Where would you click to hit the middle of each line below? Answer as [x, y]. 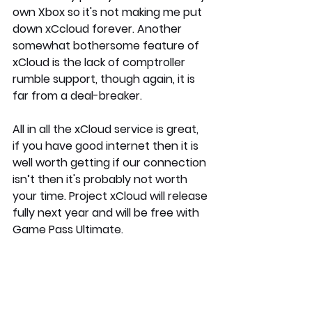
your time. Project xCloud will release [111, 196]
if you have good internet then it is [107, 146]
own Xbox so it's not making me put [109, 12]
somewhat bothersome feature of [107, 45]
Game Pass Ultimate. [68, 229]
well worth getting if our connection [111, 162]
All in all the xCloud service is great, [107, 129]
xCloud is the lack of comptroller [100, 62]
